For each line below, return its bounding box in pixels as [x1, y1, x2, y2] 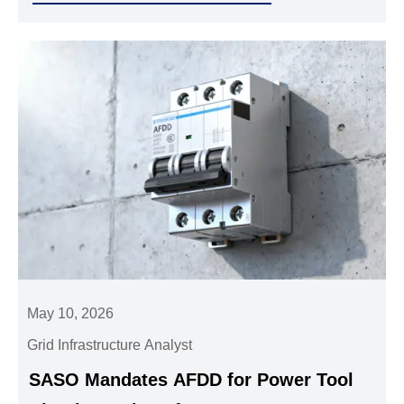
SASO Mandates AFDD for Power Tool [29, 369, 354, 390]
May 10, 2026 [27, 305, 115, 321]
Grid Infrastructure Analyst [27, 336, 193, 353]
